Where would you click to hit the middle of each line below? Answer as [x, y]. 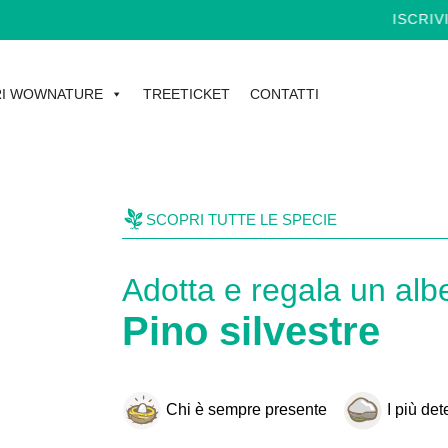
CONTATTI [284, 93]
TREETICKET [186, 93]
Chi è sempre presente [246, 410]
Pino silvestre [251, 331]
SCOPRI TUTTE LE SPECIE [241, 219]
